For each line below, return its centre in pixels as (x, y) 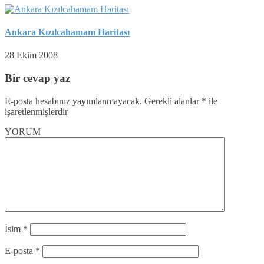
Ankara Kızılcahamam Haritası (67, 32)
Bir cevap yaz (37, 78)
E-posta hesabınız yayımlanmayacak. (73, 101)
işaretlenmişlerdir (36, 111)
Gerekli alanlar (172, 101)
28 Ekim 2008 (31, 55)
